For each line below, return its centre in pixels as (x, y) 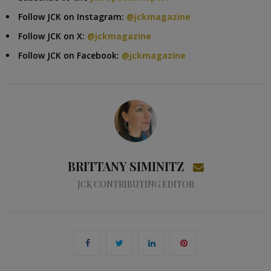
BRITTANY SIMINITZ (126, 166)
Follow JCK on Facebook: (70, 55)
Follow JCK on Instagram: (72, 17)
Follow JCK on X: (53, 36)
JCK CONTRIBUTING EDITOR (135, 184)
